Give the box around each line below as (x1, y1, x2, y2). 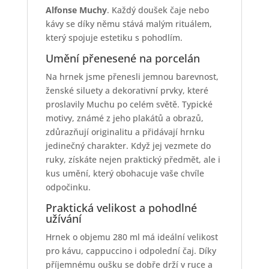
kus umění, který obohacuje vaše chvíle (45, 168, 204, 180)
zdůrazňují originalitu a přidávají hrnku (45, 126, 205, 138)
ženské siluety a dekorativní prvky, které (45, 85, 208, 97)
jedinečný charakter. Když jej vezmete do (45, 140, 211, 152)
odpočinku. (45, 181, 91, 193)
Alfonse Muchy (45, 4, 107, 16)
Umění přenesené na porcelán (45, 51, 200, 66)
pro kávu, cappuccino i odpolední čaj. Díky (45, 245, 216, 257)
